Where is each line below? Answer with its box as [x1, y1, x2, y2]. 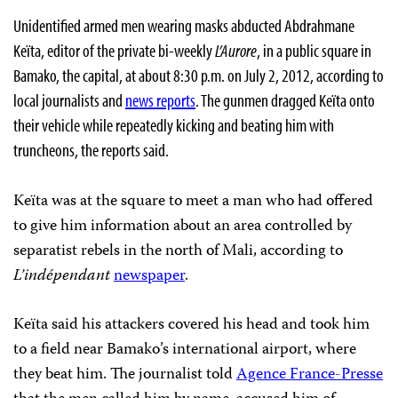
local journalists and [13, 89, 125, 111]
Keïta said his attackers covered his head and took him [13, 312, 370, 338]
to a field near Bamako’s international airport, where [13, 337, 356, 363]
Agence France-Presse [236, 362, 383, 388]
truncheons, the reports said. [13, 139, 169, 161]
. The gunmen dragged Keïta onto [195, 89, 375, 111]
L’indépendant [13, 263, 114, 290]
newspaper [114, 263, 185, 290]
